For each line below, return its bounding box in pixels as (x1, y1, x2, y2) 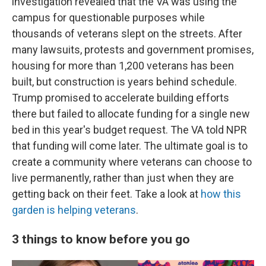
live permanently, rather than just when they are (12, 171, 234, 184)
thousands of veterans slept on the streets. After (12, 27, 242, 40)
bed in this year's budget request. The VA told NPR (12, 123, 247, 136)
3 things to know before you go (12, 231, 190, 246)
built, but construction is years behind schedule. (12, 75, 237, 88)
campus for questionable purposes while (12, 11, 205, 24)
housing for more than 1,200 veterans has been (12, 59, 234, 72)
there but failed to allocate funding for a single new (12, 107, 250, 120)
